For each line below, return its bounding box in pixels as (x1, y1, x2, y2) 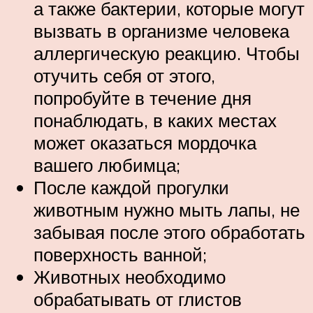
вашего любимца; (34, 154, 180, 177)
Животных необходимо (34, 265, 226, 289)
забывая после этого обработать (34, 221, 305, 244)
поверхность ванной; (34, 243, 207, 266)
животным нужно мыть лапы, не (34, 198, 300, 221)
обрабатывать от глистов (34, 288, 242, 311)
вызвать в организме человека (34, 20, 289, 43)
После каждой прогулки (34, 176, 229, 199)
